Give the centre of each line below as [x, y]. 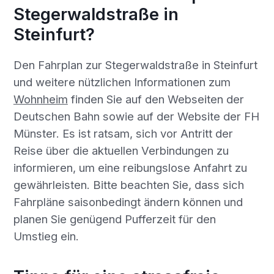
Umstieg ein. [46, 236]
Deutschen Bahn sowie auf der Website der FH [136, 116]
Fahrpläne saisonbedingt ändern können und [128, 202]
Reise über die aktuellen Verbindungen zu [121, 150]
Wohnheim [40, 99]
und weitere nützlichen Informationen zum [122, 82]
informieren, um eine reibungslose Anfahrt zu [130, 167]
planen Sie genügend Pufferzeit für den [114, 219]
